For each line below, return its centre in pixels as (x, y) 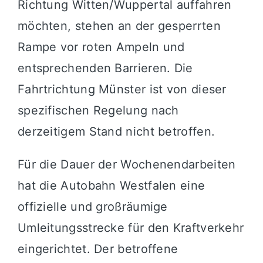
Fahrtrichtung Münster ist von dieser (122, 90)
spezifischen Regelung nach (98, 111)
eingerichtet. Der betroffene (98, 249)
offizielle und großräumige (92, 207)
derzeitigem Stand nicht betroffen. (116, 132)
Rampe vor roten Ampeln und (101, 47)
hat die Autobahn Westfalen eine (111, 186)
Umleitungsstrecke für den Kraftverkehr (131, 228)
